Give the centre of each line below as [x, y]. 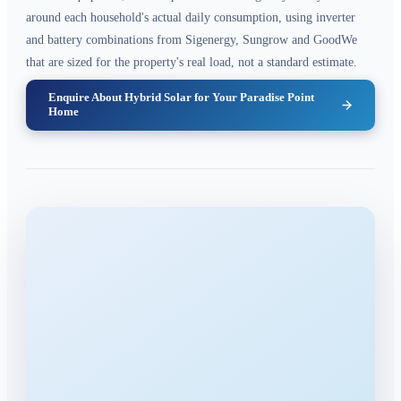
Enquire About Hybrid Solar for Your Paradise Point [181, 98]
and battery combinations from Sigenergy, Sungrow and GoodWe [192, 40]
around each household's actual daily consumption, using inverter [191, 18]
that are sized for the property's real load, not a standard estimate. [192, 63]
